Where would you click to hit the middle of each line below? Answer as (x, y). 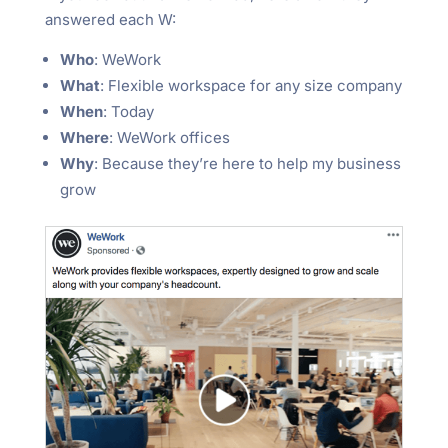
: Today (128, 111)
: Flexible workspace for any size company (250, 85)
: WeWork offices (169, 137)
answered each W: (110, 19)
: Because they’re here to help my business (247, 163)
